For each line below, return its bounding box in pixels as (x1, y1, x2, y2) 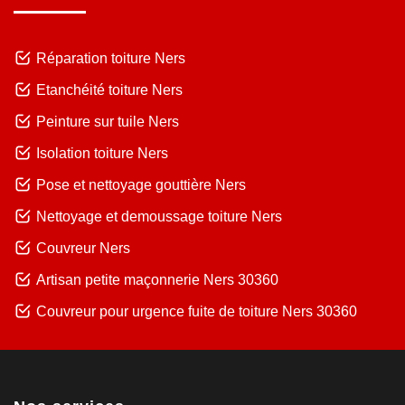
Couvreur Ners (36, 240, 130, 256)
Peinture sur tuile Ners (36, 113, 179, 129)
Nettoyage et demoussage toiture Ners (36, 208, 282, 224)
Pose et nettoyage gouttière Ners (36, 176, 246, 193)
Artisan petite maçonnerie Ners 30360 (36, 271, 278, 287)
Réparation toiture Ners (36, 50, 185, 66)
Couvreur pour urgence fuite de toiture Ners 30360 (36, 303, 357, 319)
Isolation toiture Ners (36, 145, 168, 161)
